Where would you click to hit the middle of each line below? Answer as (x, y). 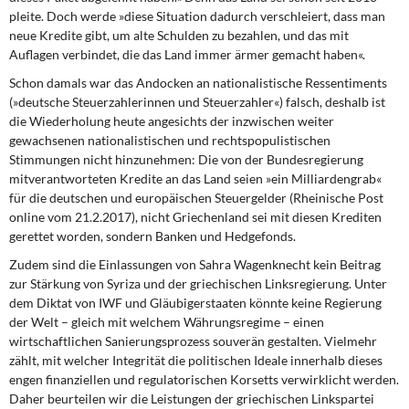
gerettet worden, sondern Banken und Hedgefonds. (152, 236)
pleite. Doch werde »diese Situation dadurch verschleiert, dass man (197, 16)
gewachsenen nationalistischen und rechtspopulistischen (170, 140)
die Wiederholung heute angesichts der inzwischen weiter (172, 121)
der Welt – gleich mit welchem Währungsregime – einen (167, 322)
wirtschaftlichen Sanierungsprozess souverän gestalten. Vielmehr (193, 341)
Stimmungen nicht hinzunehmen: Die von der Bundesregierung (186, 159)
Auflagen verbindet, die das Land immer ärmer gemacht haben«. (187, 54)
